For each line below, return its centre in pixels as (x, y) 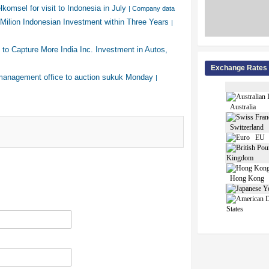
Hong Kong (245, 178)
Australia (241, 107)
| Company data (152, 8)
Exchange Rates (239, 68)
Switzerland (245, 127)
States (235, 209)
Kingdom (240, 158)
